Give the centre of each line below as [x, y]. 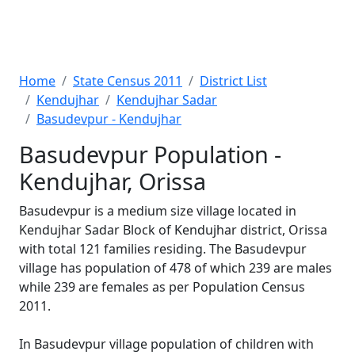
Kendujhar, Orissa [113, 181]
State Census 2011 [128, 81]
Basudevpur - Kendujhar [109, 119]
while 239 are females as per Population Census [162, 287]
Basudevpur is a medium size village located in [158, 211]
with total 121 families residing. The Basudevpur [163, 249]
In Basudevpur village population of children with [166, 344]
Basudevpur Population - [150, 154]
